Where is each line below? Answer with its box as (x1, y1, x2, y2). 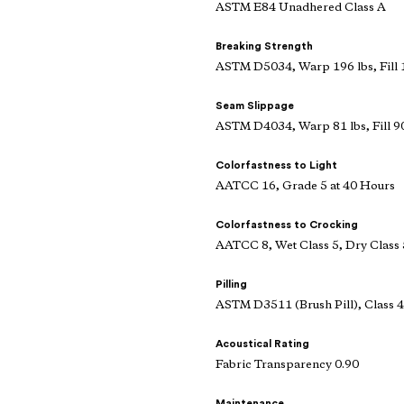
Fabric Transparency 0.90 (216, 359, 359, 372)
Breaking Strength (216, 41, 313, 52)
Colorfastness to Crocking (216, 219, 358, 231)
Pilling (216, 279, 247, 290)
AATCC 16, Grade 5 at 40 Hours (216, 180, 395, 193)
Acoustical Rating (216, 338, 309, 350)
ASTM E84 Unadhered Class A (216, 2, 386, 14)
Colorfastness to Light (216, 160, 337, 171)
